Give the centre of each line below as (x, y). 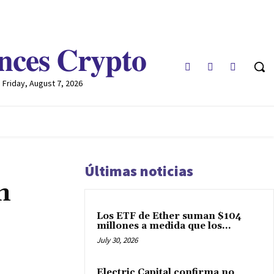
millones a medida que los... (164, 226)
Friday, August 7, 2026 (42, 83)
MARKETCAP (115, 135)
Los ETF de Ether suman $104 (169, 217)
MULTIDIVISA (192, 135)
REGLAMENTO (35, 135)
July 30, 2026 (117, 240)
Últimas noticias (139, 171)
